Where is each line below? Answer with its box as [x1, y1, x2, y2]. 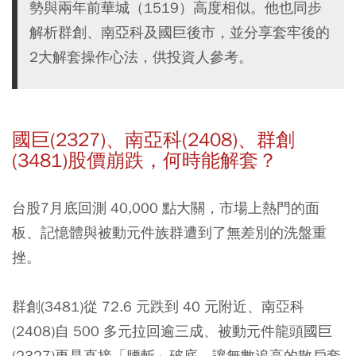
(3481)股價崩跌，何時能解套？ [12, 149, 277, 173]
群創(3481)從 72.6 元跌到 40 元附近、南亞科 [12, 297, 304, 316]
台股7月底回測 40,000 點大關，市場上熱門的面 [12, 199, 319, 218]
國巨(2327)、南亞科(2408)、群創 [12, 128, 295, 153]
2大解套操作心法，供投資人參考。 [29, 48, 253, 67]
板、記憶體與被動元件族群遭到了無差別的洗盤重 [12, 223, 327, 242]
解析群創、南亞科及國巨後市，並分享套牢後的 [29, 23, 330, 42]
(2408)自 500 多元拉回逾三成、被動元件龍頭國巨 [12, 322, 332, 341]
